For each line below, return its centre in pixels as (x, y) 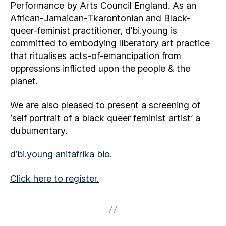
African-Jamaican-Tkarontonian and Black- (100, 18)
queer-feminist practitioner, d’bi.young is (94, 31)
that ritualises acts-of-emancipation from (96, 56)
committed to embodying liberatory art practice (110, 43)
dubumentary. (39, 130)
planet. (24, 81)
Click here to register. (54, 178)
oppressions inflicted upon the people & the (100, 68)
